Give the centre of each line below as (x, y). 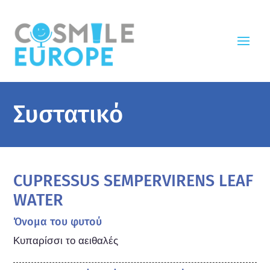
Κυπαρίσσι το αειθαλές (66, 240)
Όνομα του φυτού (58, 221)
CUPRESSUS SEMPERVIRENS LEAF (133, 181)
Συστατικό (68, 114)
